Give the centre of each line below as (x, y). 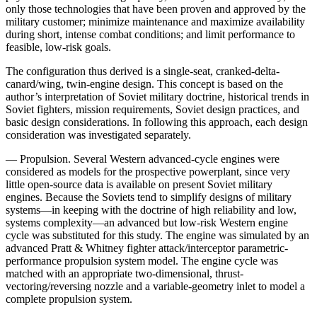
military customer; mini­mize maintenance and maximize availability (155, 21)
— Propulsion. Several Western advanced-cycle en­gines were (143, 158)
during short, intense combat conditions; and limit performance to (150, 34)
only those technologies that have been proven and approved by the (156, 8)
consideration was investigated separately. (98, 134)
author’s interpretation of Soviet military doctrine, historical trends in (157, 96)
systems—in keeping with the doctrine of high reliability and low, (151, 209)
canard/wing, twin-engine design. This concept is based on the (144, 83)
